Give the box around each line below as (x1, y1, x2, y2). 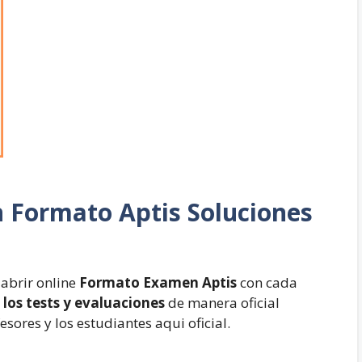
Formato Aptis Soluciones (11, 196, 313, 229)
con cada (237, 273, 297, 292)
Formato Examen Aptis (76, 273, 237, 292)
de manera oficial (165, 293, 280, 312)
